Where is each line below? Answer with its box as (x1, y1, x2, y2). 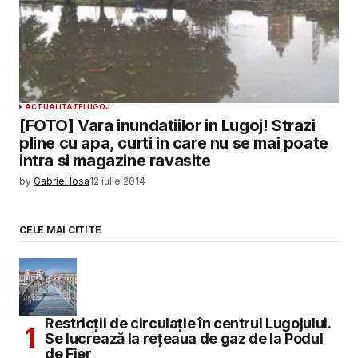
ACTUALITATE (25, 102, 83, 112)
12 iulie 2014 (89, 175, 145, 188)
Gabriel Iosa (34, 175, 89, 188)
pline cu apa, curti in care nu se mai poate (19, 133, 328, 153)
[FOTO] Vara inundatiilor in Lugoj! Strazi (19, 116, 316, 136)
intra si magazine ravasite (19, 151, 211, 171)
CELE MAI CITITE (19, 224, 101, 237)
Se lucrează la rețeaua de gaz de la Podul (45, 330, 324, 348)
